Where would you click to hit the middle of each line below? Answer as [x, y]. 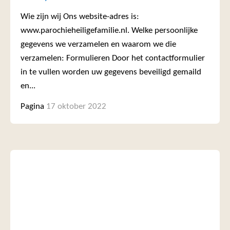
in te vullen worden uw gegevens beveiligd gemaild [111, 72]
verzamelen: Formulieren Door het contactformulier [113, 58]
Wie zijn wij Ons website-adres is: [80, 16]
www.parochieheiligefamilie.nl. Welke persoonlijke [109, 30]
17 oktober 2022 [76, 106]
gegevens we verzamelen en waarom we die [98, 44]
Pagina [32, 106]
